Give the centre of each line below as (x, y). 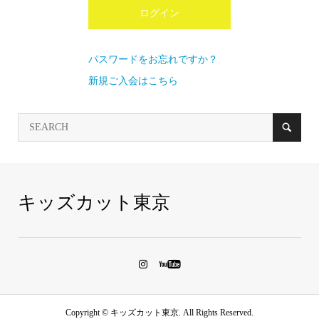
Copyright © (87, 313)
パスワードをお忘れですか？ (153, 59)
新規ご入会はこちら (133, 81)
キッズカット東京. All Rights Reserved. (181, 313)
